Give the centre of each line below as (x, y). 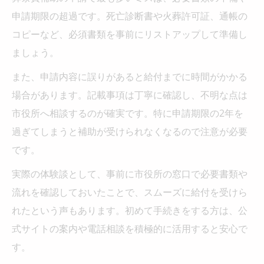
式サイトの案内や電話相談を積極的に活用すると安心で (130, 228)
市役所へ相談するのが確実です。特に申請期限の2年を (128, 113)
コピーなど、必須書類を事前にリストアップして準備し (130, 34)
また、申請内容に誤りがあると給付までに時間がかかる (130, 76)
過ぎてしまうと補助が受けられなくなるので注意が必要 (130, 131)
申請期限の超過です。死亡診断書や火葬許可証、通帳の (130, 16)
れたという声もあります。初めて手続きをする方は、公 (130, 210)
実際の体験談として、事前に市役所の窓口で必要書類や (130, 174)
